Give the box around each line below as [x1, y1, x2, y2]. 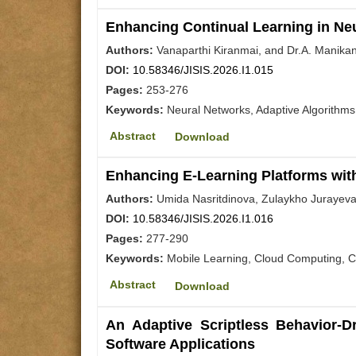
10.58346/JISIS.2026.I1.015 [133, 64, 273, 77]
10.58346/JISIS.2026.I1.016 [133, 212, 273, 226]
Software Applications [106, 335, 255, 352]
